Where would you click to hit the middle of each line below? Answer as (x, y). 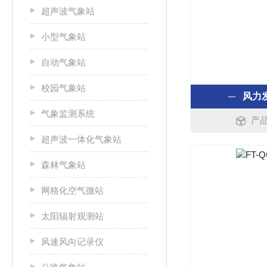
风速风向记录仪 (72, 242)
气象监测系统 (68, 114)
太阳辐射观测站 (72, 216)
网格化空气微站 (72, 190)
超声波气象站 (68, 11)
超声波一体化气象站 (81, 139)
